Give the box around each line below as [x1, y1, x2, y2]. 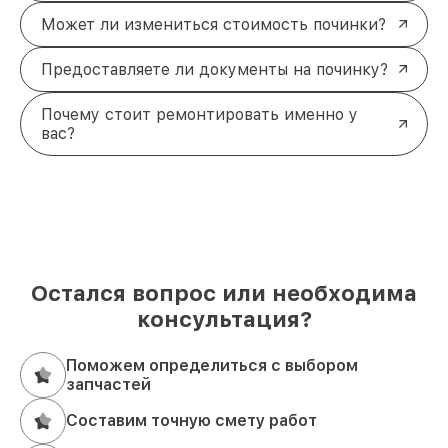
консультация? [136, 305, 312, 332]
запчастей [66, 374, 151, 394]
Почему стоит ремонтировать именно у [41, 104, 358, 124]
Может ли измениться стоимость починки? [41, 14, 386, 34]
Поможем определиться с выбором [66, 355, 358, 375]
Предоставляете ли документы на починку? [41, 59, 388, 79]
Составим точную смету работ [66, 411, 317, 431]
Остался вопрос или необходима [31, 279, 417, 306]
